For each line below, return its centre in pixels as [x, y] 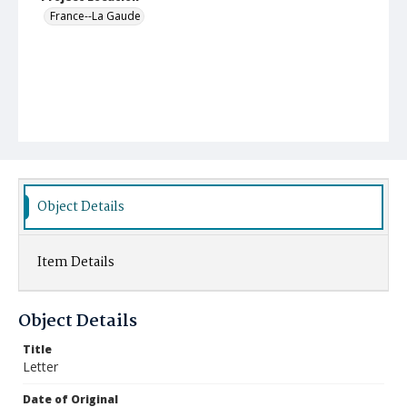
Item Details [76, 263]
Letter [40, 367]
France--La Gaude [95, 16]
